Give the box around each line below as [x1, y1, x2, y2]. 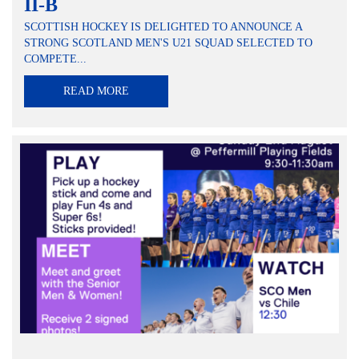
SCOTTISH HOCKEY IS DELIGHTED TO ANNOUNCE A [24, 21, 302, 34]
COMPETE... [24, 53, 87, 66]
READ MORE [63, 85, 129, 98]
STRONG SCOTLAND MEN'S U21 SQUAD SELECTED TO [24, 37, 313, 50]
